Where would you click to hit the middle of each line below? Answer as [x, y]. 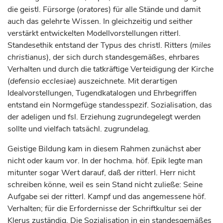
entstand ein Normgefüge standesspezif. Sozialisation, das [110, 105]
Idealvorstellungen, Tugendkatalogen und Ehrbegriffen [102, 93]
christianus [27, 57]
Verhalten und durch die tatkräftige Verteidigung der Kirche [111, 69]
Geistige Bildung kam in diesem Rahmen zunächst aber [104, 149]
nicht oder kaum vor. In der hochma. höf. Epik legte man [105, 161]
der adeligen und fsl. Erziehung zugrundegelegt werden [104, 117]
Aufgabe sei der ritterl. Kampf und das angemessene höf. [107, 197]
